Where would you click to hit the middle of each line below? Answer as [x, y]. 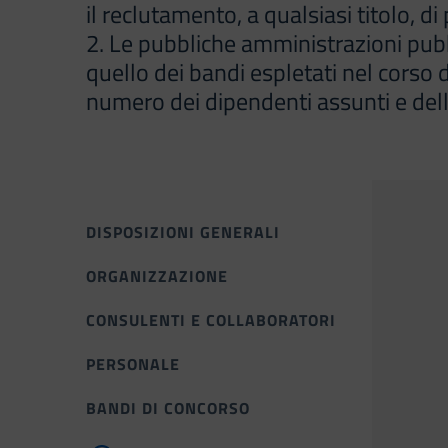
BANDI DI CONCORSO [168, 408]
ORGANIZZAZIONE [157, 276]
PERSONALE [133, 364]
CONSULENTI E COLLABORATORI [211, 320]
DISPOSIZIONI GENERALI [183, 232]
